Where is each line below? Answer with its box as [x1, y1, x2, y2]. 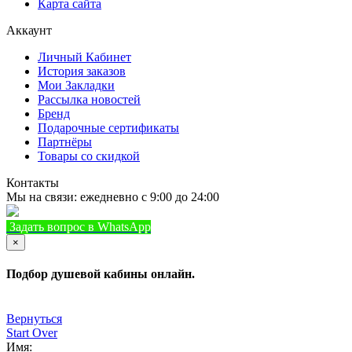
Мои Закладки [38, 78, 115, 92]
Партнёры [38, 134, 92, 148]
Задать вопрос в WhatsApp [9, 219, 151, 233]
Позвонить [248, 219, 306, 233]
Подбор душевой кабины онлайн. [6, 266, 195, 280]
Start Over [6, 326, 57, 340]
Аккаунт [6, 23, 52, 37]
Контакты [6, 175, 59, 189]
